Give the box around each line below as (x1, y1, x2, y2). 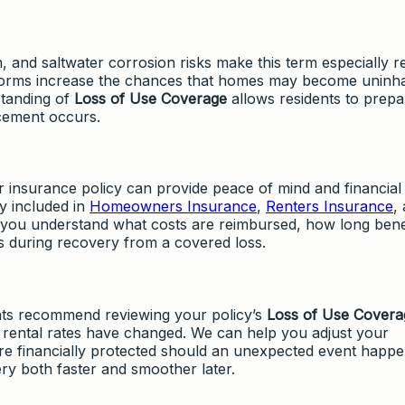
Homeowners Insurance (89, 197, 257, 216)
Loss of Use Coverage (74, 89, 227, 108)
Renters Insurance (266, 197, 393, 216)
